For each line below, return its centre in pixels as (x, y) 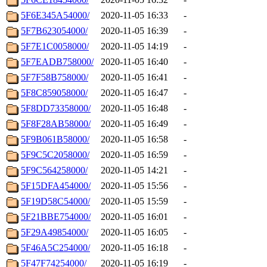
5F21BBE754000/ (56, 217)
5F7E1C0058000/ (55, 46)
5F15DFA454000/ (56, 186)
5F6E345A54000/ (55, 15)
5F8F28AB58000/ (56, 124)
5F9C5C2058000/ (55, 155)
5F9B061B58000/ (55, 139)
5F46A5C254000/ (55, 248)
